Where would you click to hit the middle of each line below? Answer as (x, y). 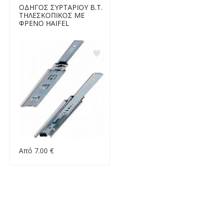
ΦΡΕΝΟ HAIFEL (44, 23)
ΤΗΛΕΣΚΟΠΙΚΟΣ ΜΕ (52, 15)
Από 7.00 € (36, 150)
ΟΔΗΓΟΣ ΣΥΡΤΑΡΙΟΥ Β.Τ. (60, 7)
